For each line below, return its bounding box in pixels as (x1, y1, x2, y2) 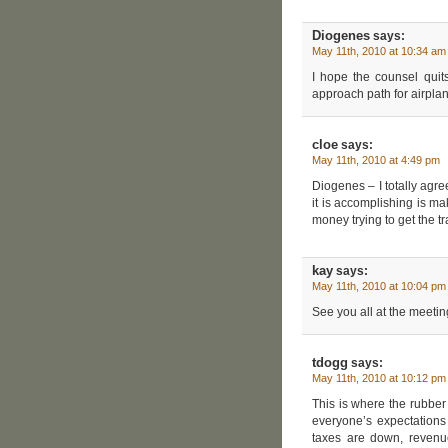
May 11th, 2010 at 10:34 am (312, 44, 446, 57)
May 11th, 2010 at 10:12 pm (312, 371, 446, 384)
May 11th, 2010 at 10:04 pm (312, 279, 446, 292)
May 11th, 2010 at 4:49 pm (312, 153, 440, 166)
